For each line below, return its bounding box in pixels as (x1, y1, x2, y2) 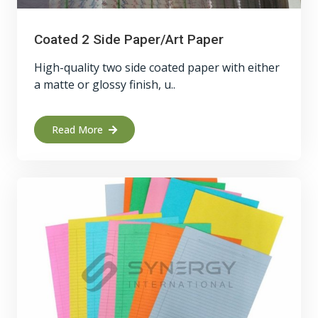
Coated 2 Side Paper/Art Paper (34, 31, 224, 48)
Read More (52, 123, 103, 136)
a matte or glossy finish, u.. (34, 77, 175, 92)
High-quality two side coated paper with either (34, 60, 280, 75)
